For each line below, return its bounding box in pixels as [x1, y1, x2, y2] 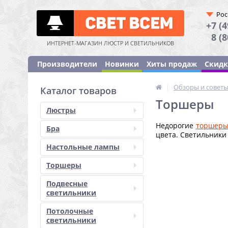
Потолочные [46, 206, 93, 216]
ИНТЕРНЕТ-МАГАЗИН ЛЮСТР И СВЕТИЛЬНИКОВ [47, 39, 174, 47]
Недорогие [156, 121, 196, 130]
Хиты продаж [147, 59, 197, 69]
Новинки [105, 59, 139, 69]
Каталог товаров [40, 84, 117, 97]
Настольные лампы [46, 142, 120, 152]
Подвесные [46, 179, 88, 188]
